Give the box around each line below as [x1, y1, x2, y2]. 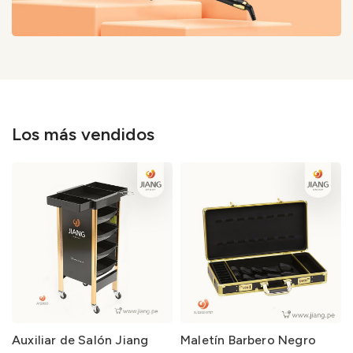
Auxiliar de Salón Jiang [12, 332, 149, 347]
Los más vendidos [12, 123, 154, 145]
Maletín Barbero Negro [180, 332, 316, 347]
